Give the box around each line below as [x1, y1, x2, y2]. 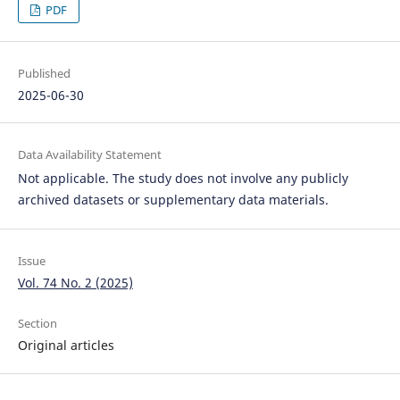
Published [17, 65, 71, 82]
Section [17, 315, 57, 332]
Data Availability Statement [17, 146, 162, 163]
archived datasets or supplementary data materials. [17, 191, 329, 209]
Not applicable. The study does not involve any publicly [17, 170, 348, 187]
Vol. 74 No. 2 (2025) [17, 274, 133, 292]
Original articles [17, 337, 114, 354]
